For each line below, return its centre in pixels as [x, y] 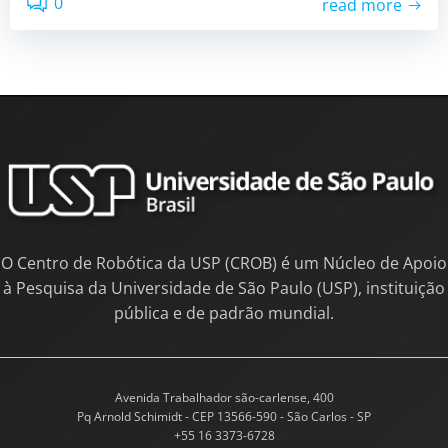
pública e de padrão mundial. [224, 312]
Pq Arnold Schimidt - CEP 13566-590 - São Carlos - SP [224, 417]
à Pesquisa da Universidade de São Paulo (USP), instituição [224, 287]
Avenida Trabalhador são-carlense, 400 [224, 398]
